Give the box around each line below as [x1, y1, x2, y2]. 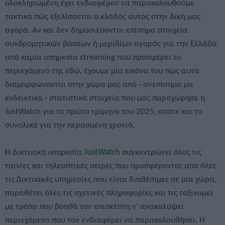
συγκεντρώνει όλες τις [120, 148, 201, 157]
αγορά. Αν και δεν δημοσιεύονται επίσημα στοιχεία [5, 26, 188, 35]
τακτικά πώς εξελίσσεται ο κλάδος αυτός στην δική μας [5, 12, 200, 21]
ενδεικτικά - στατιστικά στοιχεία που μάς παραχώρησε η [5, 93, 205, 102]
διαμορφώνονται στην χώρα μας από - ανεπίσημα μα [5, 80, 193, 89]
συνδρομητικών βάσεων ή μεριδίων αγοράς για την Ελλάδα [5, 39, 217, 48]
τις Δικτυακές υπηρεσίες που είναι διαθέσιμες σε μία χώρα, [5, 175, 216, 184]
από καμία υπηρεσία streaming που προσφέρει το [5, 53, 181, 62]
